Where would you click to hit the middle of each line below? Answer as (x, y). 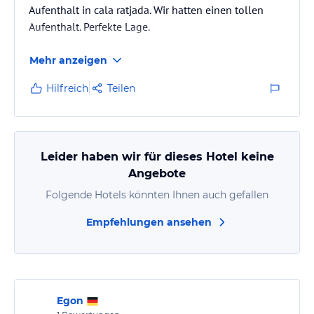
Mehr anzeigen (68, 60)
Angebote (157, 173)
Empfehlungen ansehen (149, 222)
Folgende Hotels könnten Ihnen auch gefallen (157, 195)
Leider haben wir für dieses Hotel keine (157, 157)
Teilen (121, 88)
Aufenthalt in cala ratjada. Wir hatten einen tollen (146, 10)
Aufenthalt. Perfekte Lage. (89, 27)
